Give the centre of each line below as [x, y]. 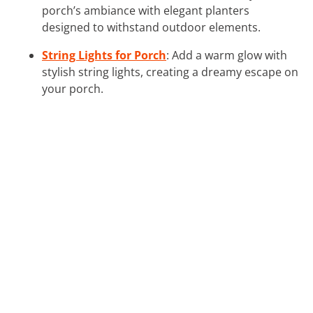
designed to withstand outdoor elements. [151, 27]
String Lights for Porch [104, 55]
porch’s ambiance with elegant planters [146, 10]
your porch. [73, 88]
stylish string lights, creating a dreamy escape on [170, 72]
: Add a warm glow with [227, 55]
